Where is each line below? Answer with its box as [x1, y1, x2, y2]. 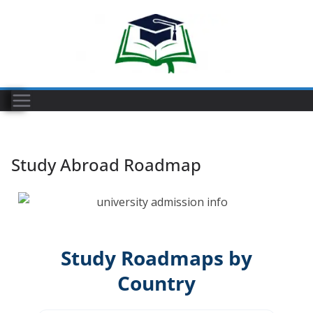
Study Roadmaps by [61, 244, 252, 271]
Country [117, 269, 196, 296]
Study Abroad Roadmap [11, 153, 201, 177]
